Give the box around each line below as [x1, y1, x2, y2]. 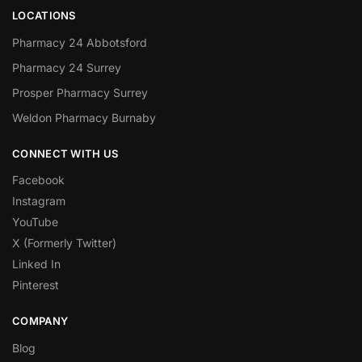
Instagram [12, 194, 65, 208]
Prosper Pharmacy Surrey [12, 85, 148, 99]
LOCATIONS [12, 9, 76, 23]
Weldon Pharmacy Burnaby [12, 110, 156, 124]
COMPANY [12, 314, 69, 328]
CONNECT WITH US [12, 146, 119, 160]
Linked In [12, 257, 61, 271]
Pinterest [12, 278, 59, 293]
